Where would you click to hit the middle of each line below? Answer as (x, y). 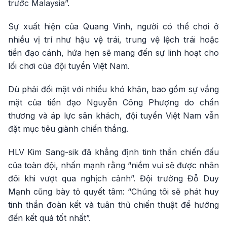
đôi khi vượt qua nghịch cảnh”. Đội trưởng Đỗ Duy (113, 178)
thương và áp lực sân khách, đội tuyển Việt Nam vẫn (113, 115)
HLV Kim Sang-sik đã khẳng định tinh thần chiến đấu (113, 152)
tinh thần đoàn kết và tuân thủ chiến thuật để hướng (113, 204)
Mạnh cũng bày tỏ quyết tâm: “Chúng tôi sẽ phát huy (113, 191)
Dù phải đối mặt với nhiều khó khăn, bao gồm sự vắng (113, 89)
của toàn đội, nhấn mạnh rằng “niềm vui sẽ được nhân (113, 165)
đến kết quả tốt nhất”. (49, 218)
